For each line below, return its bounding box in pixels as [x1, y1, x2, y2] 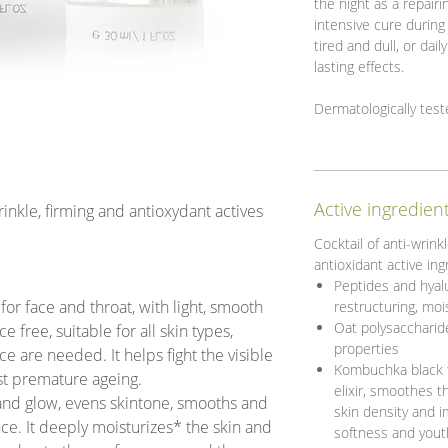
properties [334, 338, 399, 358]
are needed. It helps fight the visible [20, 344, 273, 367]
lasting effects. [314, 56, 404, 76]
